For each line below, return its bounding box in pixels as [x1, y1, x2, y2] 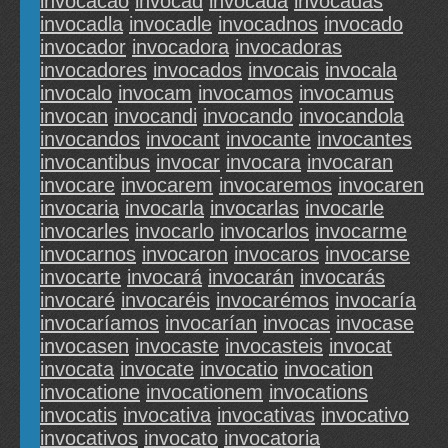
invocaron [142, 243, 228, 266]
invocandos [40, 128, 140, 151]
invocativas [217, 404, 315, 427]
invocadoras [235, 36, 342, 59]
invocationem [146, 381, 263, 404]
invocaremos [219, 174, 332, 197]
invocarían [165, 312, 257, 335]
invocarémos [216, 289, 329, 312]
